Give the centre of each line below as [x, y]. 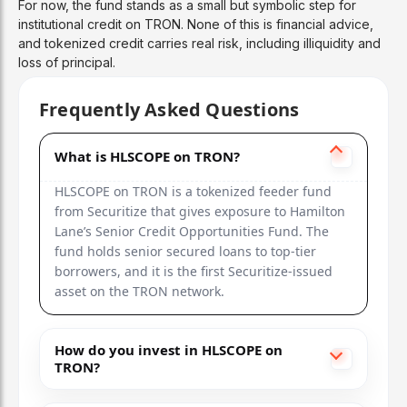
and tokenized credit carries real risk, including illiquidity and [199, 43]
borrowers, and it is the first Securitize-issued [194, 271]
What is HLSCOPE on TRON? [147, 157]
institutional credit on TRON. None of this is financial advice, [196, 24]
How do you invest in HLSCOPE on [169, 349]
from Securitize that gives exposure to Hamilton [200, 211]
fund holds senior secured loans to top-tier [185, 251]
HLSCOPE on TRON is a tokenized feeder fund [193, 191]
